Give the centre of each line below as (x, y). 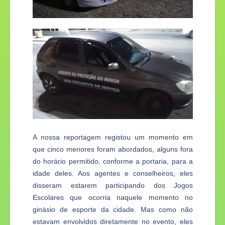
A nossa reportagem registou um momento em (113, 137)
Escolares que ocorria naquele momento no (113, 197)
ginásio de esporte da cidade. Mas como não (113, 209)
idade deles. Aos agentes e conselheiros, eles (113, 173)
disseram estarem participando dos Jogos (113, 185)
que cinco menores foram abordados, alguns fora (113, 149)
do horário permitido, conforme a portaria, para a (113, 161)
